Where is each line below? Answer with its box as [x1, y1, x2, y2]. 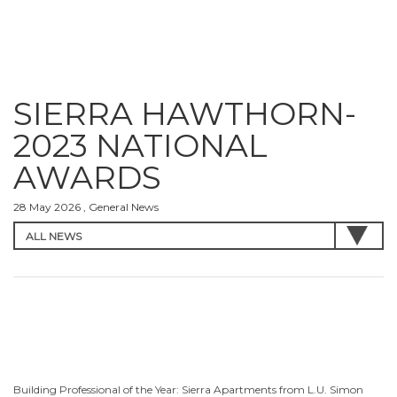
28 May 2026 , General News [13, 200, 159, 214]
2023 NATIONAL [13, 126, 268, 165]
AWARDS [13, 158, 161, 197]
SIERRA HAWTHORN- [13, 94, 356, 133]
